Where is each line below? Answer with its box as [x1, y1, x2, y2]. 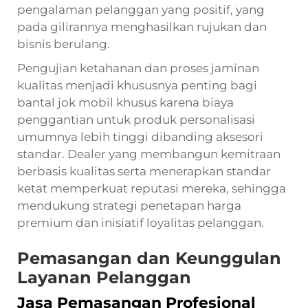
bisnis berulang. [17, 36, 110, 51]
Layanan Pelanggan [17, 267, 191, 287]
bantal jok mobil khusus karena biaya [17, 95, 234, 109]
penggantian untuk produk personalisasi [17, 112, 255, 126]
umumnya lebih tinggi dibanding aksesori [17, 129, 263, 144]
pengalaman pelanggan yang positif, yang [17, 2, 265, 16]
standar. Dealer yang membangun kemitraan [17, 146, 280, 161]
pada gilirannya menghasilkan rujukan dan [17, 19, 267, 34]
